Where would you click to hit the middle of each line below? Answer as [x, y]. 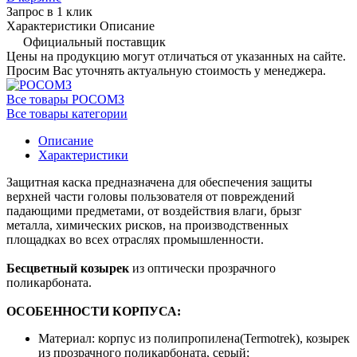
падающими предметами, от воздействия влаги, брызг [154, 210]
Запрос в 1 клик [49, 11]
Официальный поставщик [94, 41]
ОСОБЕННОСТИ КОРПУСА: [94, 311]
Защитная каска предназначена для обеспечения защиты [159, 182]
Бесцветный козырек [68, 268]
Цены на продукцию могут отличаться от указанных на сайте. [176, 56]
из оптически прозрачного [202, 268]
